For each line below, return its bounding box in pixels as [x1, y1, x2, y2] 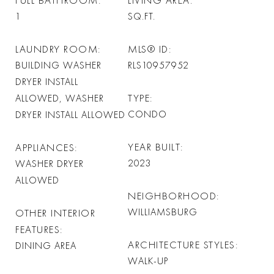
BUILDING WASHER [15, 60, 102, 71]
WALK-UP [128, 256, 168, 267]
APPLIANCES [15, 142, 75, 154]
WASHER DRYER [15, 158, 84, 169]
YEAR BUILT [128, 141, 180, 153]
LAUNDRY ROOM [15, 43, 98, 55]
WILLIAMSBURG [128, 207, 198, 218]
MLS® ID [128, 43, 169, 55]
